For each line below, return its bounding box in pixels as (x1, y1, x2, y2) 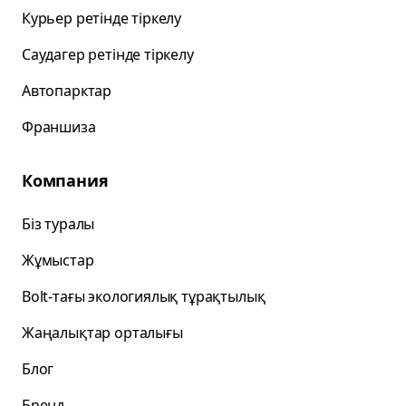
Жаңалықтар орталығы (22, 323, 183, 343)
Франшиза (22, 117, 96, 137)
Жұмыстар (22, 250, 94, 270)
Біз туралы (22, 214, 95, 234)
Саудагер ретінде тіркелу (22, 44, 194, 64)
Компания (22, 169, 109, 191)
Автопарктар (22, 81, 112, 101)
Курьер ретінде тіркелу (22, 8, 182, 28)
